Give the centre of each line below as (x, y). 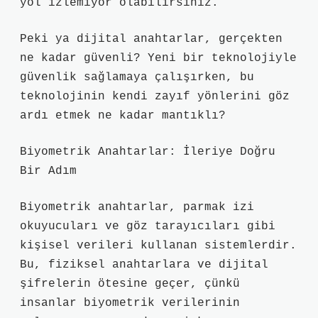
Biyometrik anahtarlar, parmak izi (137, 207)
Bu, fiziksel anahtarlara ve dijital (144, 265)
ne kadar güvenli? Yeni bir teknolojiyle (158, 58)
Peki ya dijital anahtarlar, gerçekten (151, 39)
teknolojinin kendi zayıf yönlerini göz (155, 97)
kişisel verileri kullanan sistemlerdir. (158, 246)
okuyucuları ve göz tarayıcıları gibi (148, 226)
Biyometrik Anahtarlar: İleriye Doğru (148, 152)
